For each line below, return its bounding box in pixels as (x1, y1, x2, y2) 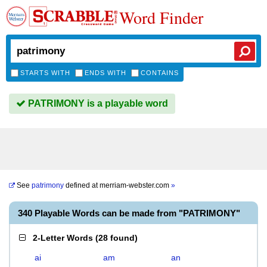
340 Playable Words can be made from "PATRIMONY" (18, 208, 240, 218)
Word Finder (119, 6, 203, 29)
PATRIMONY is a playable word (26, 98, 168, 108)
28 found (98, 233, 135, 243)
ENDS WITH (85, 69, 126, 76)
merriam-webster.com (100, 181, 171, 190)
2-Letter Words (33, 233, 93, 243)
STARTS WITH (20, 69, 70, 76)
